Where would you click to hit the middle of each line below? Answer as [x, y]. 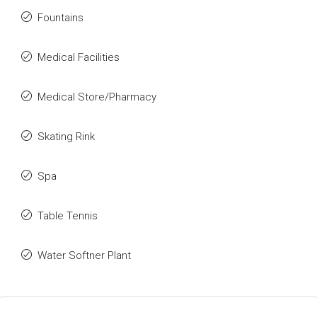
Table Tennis [68, 216]
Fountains [60, 18]
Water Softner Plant [84, 255]
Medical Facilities [79, 57]
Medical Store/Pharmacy [97, 97]
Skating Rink [66, 137]
